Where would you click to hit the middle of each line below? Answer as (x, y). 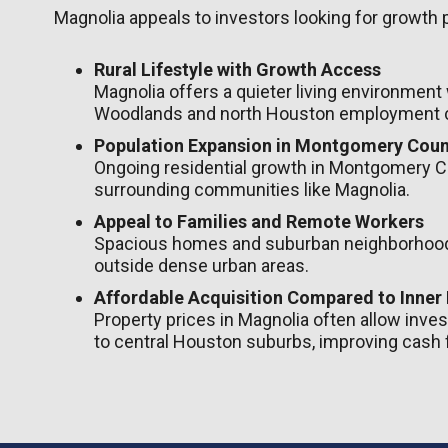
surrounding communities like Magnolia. (252, 189)
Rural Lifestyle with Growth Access (237, 69)
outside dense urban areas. (201, 265)
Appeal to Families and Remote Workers (259, 221)
